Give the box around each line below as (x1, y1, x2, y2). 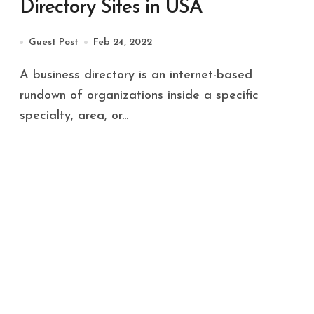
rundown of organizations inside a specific (20, 88, 259, 102)
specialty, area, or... (20, 109, 128, 123)
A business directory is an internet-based (20, 68, 29, 82)
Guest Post (29, 36, 78, 48)
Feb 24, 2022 (93, 36, 152, 48)
